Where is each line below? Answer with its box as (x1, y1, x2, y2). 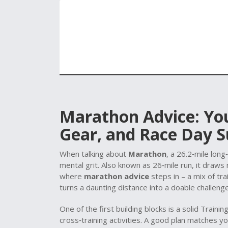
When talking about (60, 149, 128, 159)
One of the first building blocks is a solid (60, 204, 201, 214)
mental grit (60, 160, 98, 170)
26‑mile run (153, 160, 192, 170)
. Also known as (98, 160, 153, 170)
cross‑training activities (60, 215, 140, 225)
